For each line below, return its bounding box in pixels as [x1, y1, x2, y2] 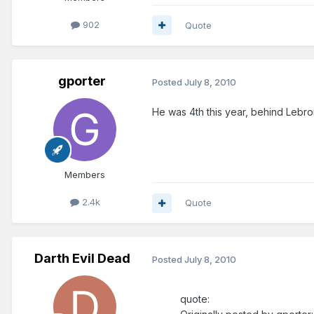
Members [64, 168, 105, 180]
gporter [58, 73, 106, 88]
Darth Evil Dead [34, 251, 130, 266]
